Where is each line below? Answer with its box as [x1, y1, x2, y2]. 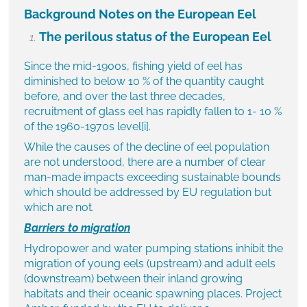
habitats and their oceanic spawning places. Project [24, 287, 282, 301]
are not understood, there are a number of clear [24, 156, 266, 169]
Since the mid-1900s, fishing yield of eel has [24, 60, 243, 73]
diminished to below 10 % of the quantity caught [24, 75, 264, 88]
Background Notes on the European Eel [24, 7, 256, 22]
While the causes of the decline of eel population [24, 140, 269, 154]
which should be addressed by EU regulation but [24, 186, 271, 199]
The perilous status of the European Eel [39, 29, 272, 45]
